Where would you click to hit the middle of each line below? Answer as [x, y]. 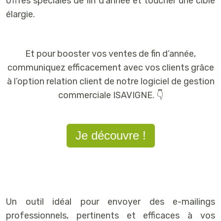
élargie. [20, 15]
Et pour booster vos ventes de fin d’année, [110, 54]
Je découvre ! [110, 136]
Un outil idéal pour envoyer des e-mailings [110, 202]
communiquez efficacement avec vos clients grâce [110, 68]
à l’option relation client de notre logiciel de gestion [110, 82]
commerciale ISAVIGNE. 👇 [110, 95]
